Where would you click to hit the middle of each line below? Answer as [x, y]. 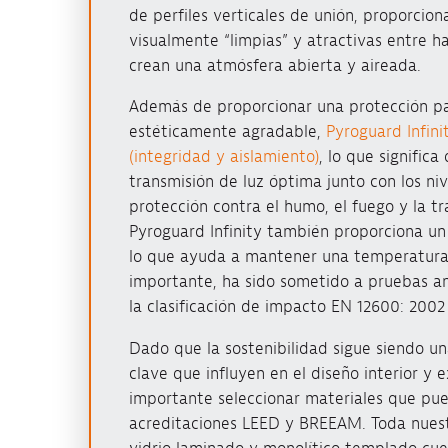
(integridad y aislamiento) [223, 157]
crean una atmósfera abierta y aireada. [274, 65]
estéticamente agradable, [227, 132]
